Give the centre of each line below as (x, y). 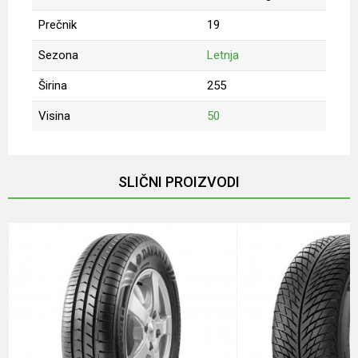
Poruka (49, 262)
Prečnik (58, 25)
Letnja (223, 55)
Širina (53, 86)
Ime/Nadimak (64, 148)
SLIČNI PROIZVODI (179, 182)
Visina (54, 116)
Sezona (58, 55)
